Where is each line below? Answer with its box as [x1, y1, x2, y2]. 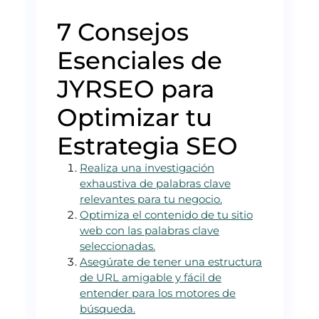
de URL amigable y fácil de [80, 270, 221, 284]
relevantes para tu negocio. [80, 192, 222, 206]
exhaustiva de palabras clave [80, 176, 231, 190]
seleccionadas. [80, 239, 155, 253]
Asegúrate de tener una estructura [80, 254, 262, 268]
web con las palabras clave [80, 223, 219, 237]
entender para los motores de [80, 286, 236, 300]
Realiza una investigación [80, 160, 214, 174]
